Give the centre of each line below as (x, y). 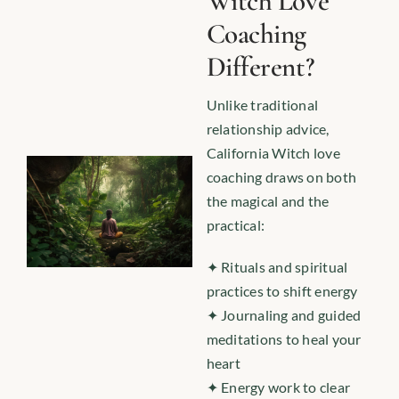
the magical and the (268, 201)
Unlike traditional (262, 105)
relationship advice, (268, 129)
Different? (260, 67)
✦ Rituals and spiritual (277, 267)
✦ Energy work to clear (278, 387)
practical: (236, 225)
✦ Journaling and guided (284, 315)
